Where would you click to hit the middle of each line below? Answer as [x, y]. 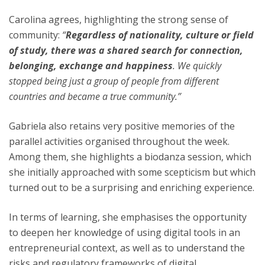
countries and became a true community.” [95, 96]
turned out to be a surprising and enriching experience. [132, 188]
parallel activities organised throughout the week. [119, 141]
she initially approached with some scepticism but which [132, 172]
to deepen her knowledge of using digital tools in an [125, 232]
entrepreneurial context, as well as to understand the [127, 248]
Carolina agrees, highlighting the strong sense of [119, 20]
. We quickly [197, 66]
